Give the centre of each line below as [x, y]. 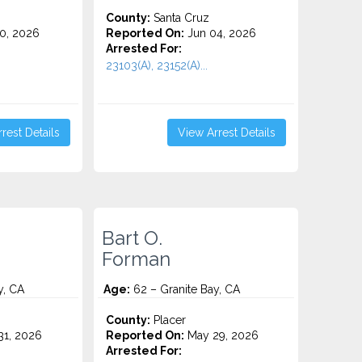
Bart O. [133, 238]
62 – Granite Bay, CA [185, 289]
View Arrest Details [226, 133]
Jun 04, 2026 [221, 33]
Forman [137, 259]
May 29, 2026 [222, 335]
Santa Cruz [180, 18]
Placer [168, 320]
